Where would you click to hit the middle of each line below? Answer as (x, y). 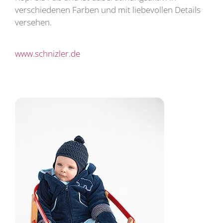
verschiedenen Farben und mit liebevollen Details (108, 9)
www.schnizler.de (48, 54)
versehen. (33, 22)
